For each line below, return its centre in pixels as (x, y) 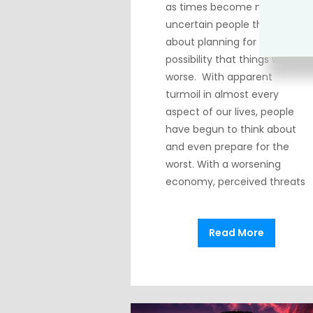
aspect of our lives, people (230, 112)
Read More (237, 233)
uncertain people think (221, 25)
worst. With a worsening (223, 165)
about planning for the (221, 42)
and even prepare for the (227, 147)
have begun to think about (231, 130)
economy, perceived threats (235, 182)
